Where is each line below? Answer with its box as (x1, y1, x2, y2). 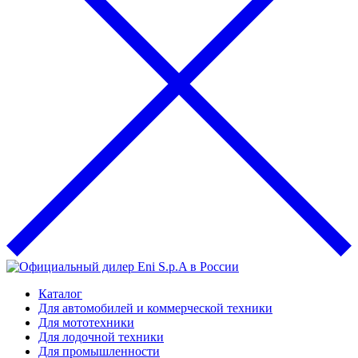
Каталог (38, 286, 82, 300)
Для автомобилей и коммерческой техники (38, 300, 272, 315)
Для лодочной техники (38, 329, 164, 344)
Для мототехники (38, 315, 134, 329)
